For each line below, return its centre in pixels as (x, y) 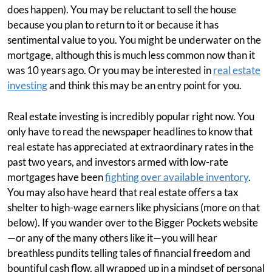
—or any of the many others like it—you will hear (112, 238)
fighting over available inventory (177, 177)
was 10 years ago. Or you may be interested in (110, 70)
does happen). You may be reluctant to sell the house (122, 9)
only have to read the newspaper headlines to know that (130, 131)
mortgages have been (56, 177)
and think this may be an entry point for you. (144, 85)
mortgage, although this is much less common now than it (131, 55)
